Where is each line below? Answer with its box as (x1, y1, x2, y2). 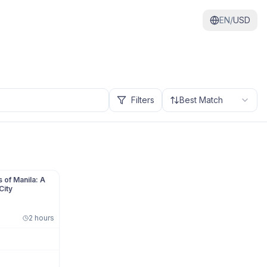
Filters (131, 95, 154, 105)
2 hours (29, 213, 54, 222)
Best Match (179, 95, 223, 105)
